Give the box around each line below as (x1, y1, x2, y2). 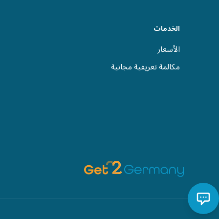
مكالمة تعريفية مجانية (111, 59, 180, 75)
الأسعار (157, 41, 180, 58)
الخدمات (153, 22, 180, 36)
